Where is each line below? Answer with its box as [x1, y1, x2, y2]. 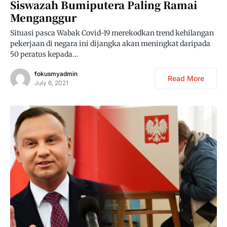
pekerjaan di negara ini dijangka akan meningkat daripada [10, 39, 210, 49]
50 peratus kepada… [10, 50, 78, 59]
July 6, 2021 [34, 79, 68, 87]
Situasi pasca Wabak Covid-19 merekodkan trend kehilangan [10, 28, 214, 38]
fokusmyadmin [34, 70, 78, 78]
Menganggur [10, 10, 77, 25]
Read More [168, 74, 204, 83]
